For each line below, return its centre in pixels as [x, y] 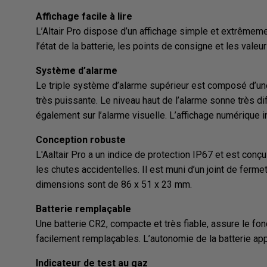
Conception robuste [81, 140]
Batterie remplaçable [83, 209]
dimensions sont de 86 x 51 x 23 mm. [114, 185]
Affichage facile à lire [84, 17]
